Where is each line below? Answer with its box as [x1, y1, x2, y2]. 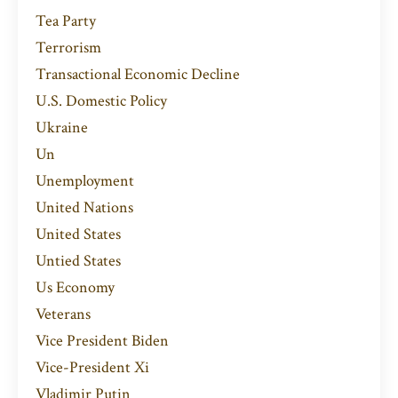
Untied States [36, 251, 121, 272]
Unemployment [36, 171, 134, 192]
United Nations [36, 197, 133, 219]
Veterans [36, 304, 91, 325]
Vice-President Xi [36, 357, 149, 378]
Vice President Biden [36, 330, 169, 352]
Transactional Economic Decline [36, 64, 240, 85]
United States [36, 224, 121, 245]
